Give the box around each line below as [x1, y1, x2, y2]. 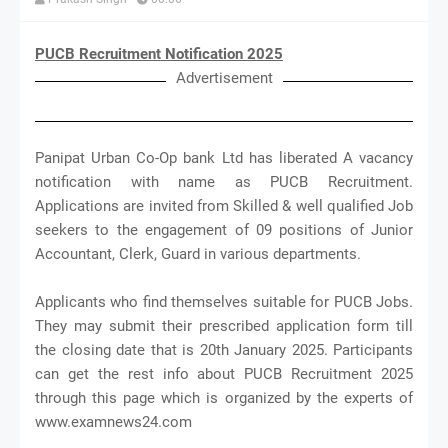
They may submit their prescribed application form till [35, 316, 413, 335]
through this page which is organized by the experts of [35, 388, 413, 407]
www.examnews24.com [35, 412, 192, 431]
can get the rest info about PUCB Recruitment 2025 [35, 364, 413, 383]
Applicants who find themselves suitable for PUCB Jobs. [35, 292, 413, 311]
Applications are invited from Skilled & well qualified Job [35, 196, 413, 215]
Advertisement [175, 68, 273, 87]
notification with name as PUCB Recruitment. [35, 172, 413, 191]
